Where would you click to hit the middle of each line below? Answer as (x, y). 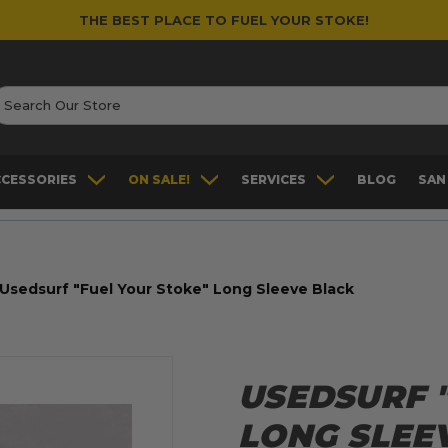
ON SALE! (159, 180)
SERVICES (274, 180)
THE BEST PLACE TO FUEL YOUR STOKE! (224, 19)
